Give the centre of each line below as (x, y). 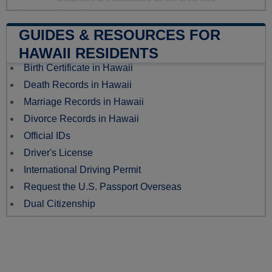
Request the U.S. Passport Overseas (103, 187)
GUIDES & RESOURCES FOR (120, 35)
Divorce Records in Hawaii (81, 119)
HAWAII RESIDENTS (89, 53)
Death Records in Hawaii (78, 85)
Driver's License (58, 153)
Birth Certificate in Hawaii (78, 68)
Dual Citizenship (59, 204)
